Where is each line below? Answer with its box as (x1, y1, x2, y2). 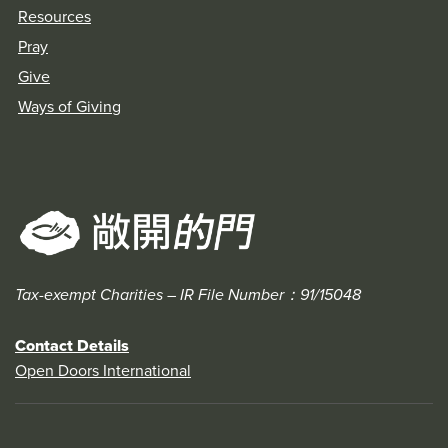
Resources (18, 5, 91, 28)
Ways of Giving (18, 95, 121, 118)
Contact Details (15, 334, 129, 358)
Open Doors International (15, 359, 191, 382)
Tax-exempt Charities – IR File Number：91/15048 (15, 286, 361, 306)
